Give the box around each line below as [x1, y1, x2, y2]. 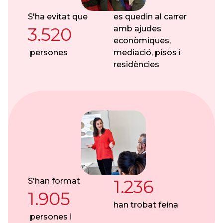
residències [113, 60, 159, 69]
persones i [28, 212, 72, 222]
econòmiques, [113, 36, 171, 45]
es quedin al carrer [113, 12, 187, 21]
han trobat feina [113, 200, 178, 210]
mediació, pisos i [113, 48, 181, 57]
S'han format [28, 176, 80, 186]
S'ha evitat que [28, 12, 88, 21]
